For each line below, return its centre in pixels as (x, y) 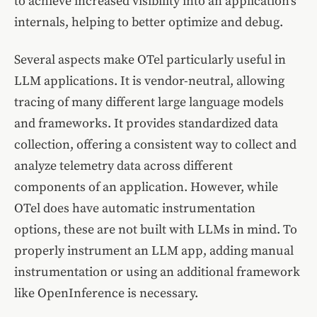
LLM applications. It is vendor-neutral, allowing (149, 81)
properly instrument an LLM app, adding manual (154, 251)
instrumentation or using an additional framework (157, 272)
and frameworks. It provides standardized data (146, 124)
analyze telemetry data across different (123, 166)
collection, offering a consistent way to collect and (155, 145)
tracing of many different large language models (149, 103)
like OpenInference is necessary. (106, 294)
